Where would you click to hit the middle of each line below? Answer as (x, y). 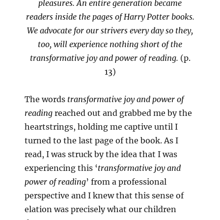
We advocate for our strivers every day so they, (110, 30)
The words (46, 99)
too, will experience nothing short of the (110, 44)
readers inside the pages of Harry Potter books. (110, 16)
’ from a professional (126, 181)
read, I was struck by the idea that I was (101, 154)
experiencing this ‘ (61, 168)
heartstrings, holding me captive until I (101, 126)
